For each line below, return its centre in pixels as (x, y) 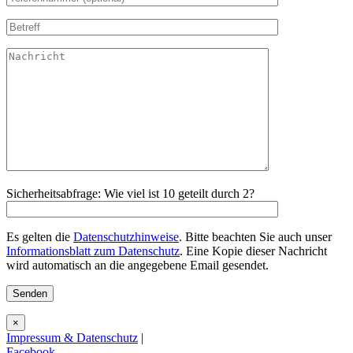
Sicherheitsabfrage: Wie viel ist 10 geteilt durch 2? (130, 193)
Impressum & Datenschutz (72, 337)
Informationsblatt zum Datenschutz (93, 251)
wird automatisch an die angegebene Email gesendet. (137, 265)
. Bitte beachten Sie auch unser (255, 236)
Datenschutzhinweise (126, 236)
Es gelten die (40, 236)
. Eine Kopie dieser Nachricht (253, 251)
